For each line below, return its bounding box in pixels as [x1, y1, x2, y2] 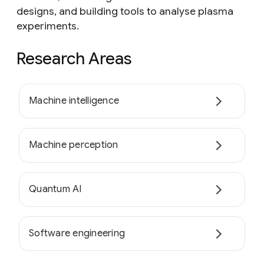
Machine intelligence [29, 95, 119, 107]
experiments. [16, 19, 79, 32]
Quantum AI [29, 183, 82, 196]
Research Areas [16, 48, 131, 69]
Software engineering [29, 227, 125, 240]
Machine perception [29, 139, 118, 151]
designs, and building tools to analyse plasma [16, 5, 233, 18]
